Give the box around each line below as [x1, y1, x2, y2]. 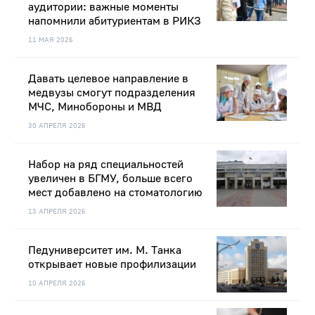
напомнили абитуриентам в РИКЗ [28, 14, 201, 29]
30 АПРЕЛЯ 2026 [28, 121, 86, 131]
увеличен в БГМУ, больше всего [28, 172, 193, 186]
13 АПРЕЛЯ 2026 [28, 207, 86, 217]
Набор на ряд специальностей [28, 157, 184, 172]
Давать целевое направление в [28, 72, 188, 86]
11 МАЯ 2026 [28, 35, 73, 45]
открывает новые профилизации [28, 257, 196, 272]
